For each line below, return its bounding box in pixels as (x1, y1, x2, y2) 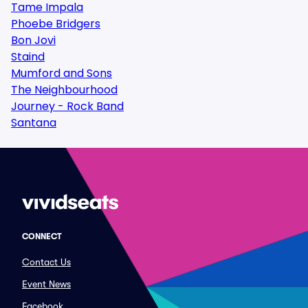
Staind (11, 49, 45, 65)
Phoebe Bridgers (11, 16, 100, 32)
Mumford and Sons (11, 65, 112, 81)
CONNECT (22, 232, 62, 241)
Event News (22, 278, 71, 289)
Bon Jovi (11, 32, 56, 48)
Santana (11, 115, 56, 131)
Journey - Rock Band (11, 98, 124, 114)
